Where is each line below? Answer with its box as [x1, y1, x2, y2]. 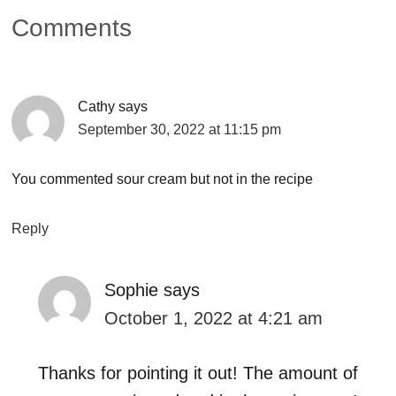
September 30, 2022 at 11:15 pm [78, 121, 282, 137]
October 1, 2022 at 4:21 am [104, 308, 324, 328]
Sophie [104, 279, 159, 300]
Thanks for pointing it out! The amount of [38, 362, 359, 383]
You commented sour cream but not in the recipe [11, 171, 314, 187]
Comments [11, 13, 133, 42]
